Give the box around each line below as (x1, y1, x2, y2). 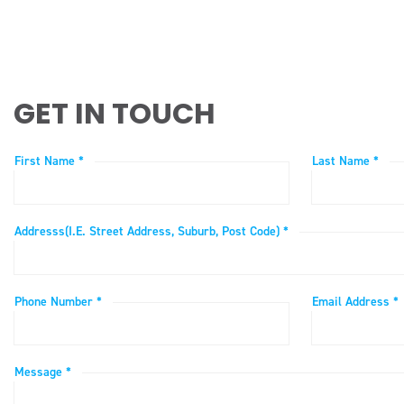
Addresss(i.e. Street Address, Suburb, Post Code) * (14, 223, 289, 241)
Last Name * (311, 152, 379, 170)
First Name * (14, 152, 84, 170)
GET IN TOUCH (14, 93, 216, 134)
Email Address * (311, 293, 399, 311)
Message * (14, 363, 71, 381)
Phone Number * (14, 293, 102, 311)
